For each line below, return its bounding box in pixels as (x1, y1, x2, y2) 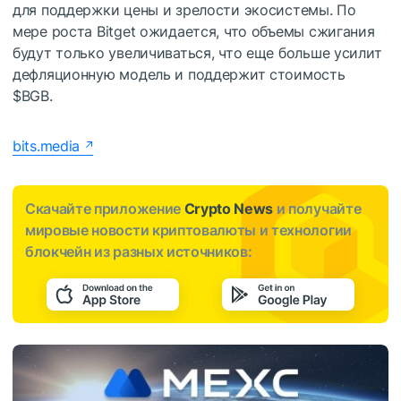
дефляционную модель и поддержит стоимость (13, 65, 346, 84)
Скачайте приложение (25, 200, 184, 218)
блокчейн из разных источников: (25, 243, 252, 261)
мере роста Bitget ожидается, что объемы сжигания (13, 22, 375, 41)
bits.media (13, 137, 81, 156)
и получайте (273, 200, 362, 218)
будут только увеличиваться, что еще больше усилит (13, 44, 382, 63)
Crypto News (183, 200, 274, 218)
